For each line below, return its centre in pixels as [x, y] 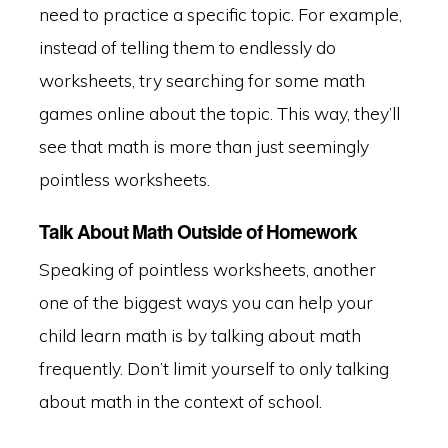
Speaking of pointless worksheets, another [207, 268]
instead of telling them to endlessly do [187, 47]
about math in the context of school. [180, 400]
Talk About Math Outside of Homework [197, 231]
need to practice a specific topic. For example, [220, 14]
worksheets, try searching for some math [201, 80]
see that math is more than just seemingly [203, 146]
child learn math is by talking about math [199, 334]
